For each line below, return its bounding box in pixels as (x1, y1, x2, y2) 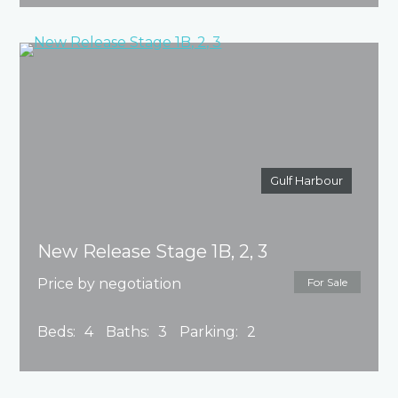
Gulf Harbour (269, 173, 343, 188)
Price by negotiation (37, 275, 182, 293)
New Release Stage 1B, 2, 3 (37, 241, 268, 263)
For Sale (306, 275, 347, 290)
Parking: (179, 323, 239, 341)
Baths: (106, 323, 150, 341)
